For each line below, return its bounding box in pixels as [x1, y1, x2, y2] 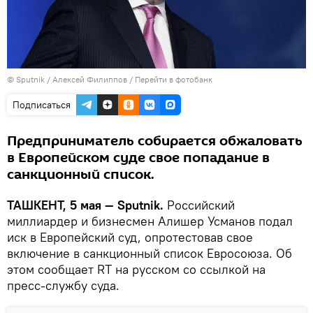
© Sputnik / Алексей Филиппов [7, 74, 127, 85]
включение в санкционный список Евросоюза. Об [7, 245, 292, 262]
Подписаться [13, 99, 71, 112]
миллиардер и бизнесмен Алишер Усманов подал [7, 213, 293, 230]
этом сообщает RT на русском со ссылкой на [7, 261, 265, 278]
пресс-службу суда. [7, 277, 119, 294]
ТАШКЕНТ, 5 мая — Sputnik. [7, 197, 167, 214]
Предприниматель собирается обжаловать [7, 131, 303, 152]
